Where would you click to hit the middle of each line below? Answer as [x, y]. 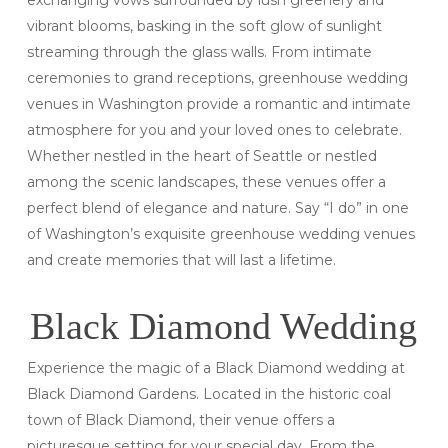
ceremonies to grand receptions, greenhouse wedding [217, 77]
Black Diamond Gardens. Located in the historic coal [208, 393]
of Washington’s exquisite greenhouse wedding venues [220, 233]
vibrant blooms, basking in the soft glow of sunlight [204, 25]
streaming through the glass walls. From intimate [199, 51]
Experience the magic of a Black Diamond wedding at [215, 367]
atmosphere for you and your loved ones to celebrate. [214, 129]
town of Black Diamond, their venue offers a [180, 419]
